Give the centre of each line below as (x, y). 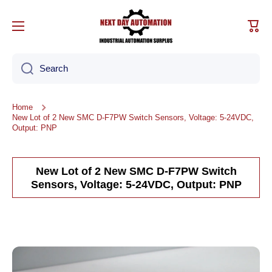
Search (54, 69)
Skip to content (51, 15)
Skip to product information (76, 253)
